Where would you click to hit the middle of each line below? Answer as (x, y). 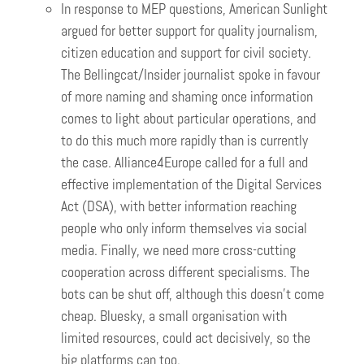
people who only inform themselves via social (184, 228)
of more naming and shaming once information (187, 96)
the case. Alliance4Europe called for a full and (184, 162)
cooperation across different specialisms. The (185, 272)
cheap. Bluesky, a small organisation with (174, 316)
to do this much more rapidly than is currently (184, 140)
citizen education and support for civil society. (186, 52)
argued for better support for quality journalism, (189, 30)
